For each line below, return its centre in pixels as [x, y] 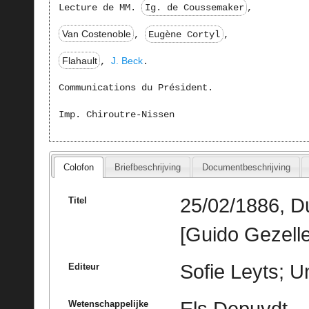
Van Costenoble [96, 33]
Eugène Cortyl [185, 34]
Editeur [83, 267]
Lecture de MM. [100, 7]
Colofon [78, 167]
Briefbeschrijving [148, 167]
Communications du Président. [136, 88]
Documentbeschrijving [246, 167]
